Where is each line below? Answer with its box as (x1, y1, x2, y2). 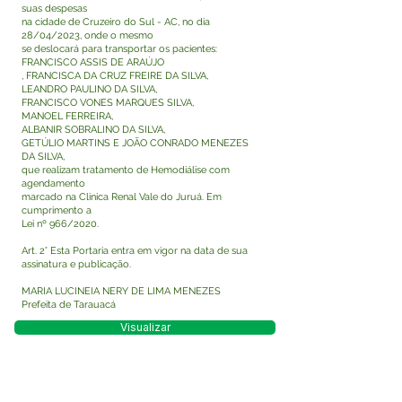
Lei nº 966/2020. (22, 218, 99, 230)
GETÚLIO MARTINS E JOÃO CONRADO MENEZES (22, 137, 249, 149)
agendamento (22, 178, 85, 189)
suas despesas (22, 3, 87, 14)
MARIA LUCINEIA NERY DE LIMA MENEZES (22, 285, 221, 297)
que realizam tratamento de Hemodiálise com (22, 164, 230, 176)
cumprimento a (22, 205, 92, 216)
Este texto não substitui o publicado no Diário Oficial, (13, 343, 270, 355)
